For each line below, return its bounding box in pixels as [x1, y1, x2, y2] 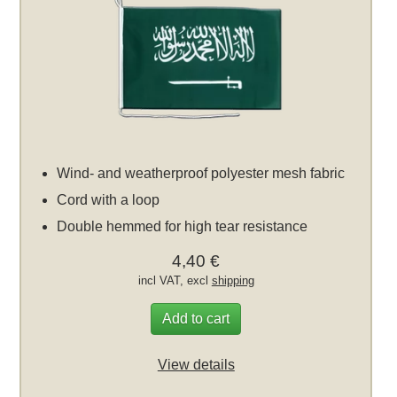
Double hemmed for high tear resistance [57, 218, 308, 234]
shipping [211, 273, 254, 287]
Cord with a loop [57, 191, 160, 207]
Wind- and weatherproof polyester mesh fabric [57, 165, 346, 181]
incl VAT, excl [137, 273, 212, 287]
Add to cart [162, 310, 230, 326]
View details [157, 356, 235, 372]
